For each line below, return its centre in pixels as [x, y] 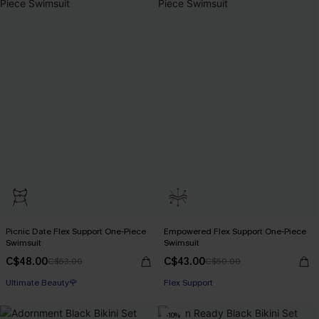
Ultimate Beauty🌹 [42, 283]
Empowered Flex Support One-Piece [235, 231]
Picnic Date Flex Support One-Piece [76, 231]
